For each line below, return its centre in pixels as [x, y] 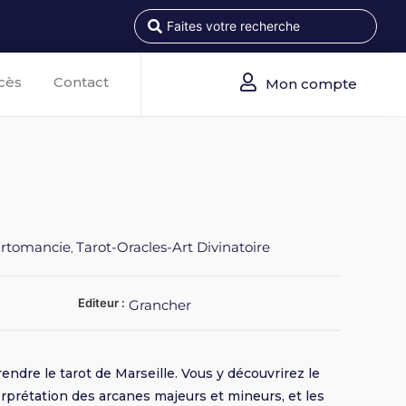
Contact [81, 82]
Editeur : [103, 303]
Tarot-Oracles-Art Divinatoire [174, 247]
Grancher [160, 305]
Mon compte [311, 83]
